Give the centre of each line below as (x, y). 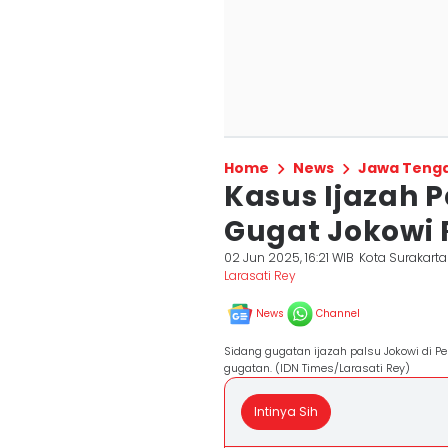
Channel (338, 313)
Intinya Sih (286, 411)
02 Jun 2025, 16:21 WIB (289, 257)
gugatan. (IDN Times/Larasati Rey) (317, 368)
